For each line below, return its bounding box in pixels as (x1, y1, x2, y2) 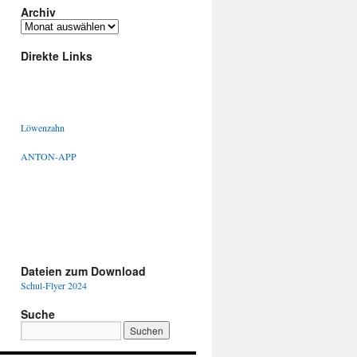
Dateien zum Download (21, 263, 146, 279)
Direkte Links (21, 48, 92, 64)
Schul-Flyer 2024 (21, 279, 87, 292)
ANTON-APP (21, 150, 76, 163)
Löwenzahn (21, 121, 65, 134)
